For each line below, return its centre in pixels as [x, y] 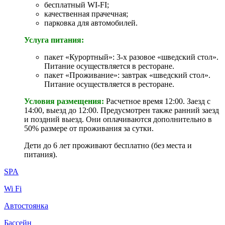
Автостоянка [26, 205]
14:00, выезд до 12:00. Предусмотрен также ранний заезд [122, 110]
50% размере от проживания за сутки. [89, 128]
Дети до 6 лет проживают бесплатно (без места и [108, 145]
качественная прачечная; [86, 14]
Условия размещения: [64, 101]
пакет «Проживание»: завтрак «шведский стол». [127, 75]
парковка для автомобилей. [91, 23]
